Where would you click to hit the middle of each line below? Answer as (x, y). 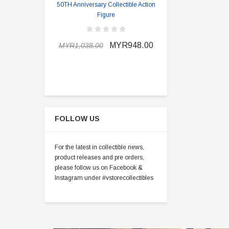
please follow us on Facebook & (99, 168)
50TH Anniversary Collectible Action (106, 5)
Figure (106, 15)
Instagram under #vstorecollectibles (104, 178)
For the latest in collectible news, (99, 147)
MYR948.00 (131, 45)
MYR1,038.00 (81, 45)
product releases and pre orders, (99, 157)
